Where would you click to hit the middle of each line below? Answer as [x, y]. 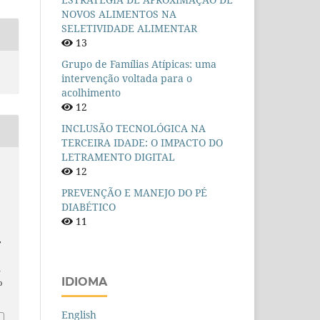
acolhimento [91, 93]
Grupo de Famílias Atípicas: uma [139, 64]
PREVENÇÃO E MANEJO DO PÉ [134, 193]
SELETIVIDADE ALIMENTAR [129, 29]
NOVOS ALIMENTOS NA [119, 14]
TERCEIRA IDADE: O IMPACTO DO [142, 143]
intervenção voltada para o [127, 79]
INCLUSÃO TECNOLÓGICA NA [134, 129]
